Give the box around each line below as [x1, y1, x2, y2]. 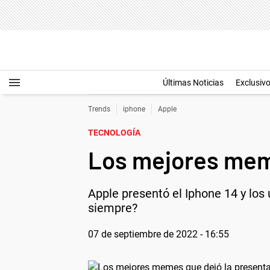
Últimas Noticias [163, 78, 224, 87]
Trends [88, 105, 110, 113]
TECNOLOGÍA [88, 128, 140, 137]
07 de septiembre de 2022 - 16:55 [88, 228, 229, 240]
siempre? [88, 201, 137, 215]
